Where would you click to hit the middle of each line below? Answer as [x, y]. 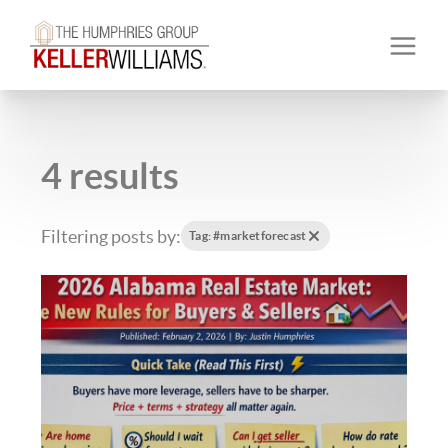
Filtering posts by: [111, 236]
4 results [110, 175]
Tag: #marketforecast [248, 235]
